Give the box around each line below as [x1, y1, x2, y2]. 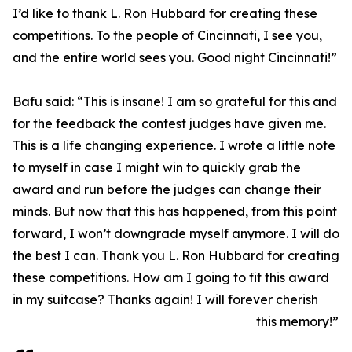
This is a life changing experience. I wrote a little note [13, 137, 335, 154]
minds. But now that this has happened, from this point [13, 203, 337, 220]
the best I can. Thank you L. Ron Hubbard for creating [13, 247, 339, 264]
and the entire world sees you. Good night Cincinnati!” [13, 49, 337, 66]
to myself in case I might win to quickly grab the [13, 159, 301, 176]
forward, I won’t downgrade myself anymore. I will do [13, 225, 339, 242]
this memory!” [256, 313, 339, 330]
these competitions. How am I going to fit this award [13, 269, 329, 286]
